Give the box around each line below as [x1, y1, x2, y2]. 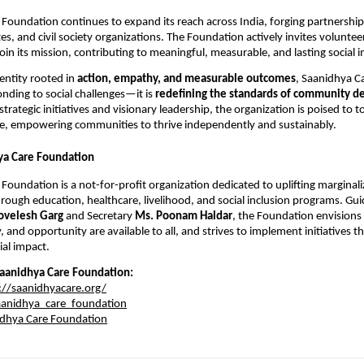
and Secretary [63, 210, 135, 223]
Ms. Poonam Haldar [135, 210, 232, 223]
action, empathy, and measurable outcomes [77, 73, 296, 86]
